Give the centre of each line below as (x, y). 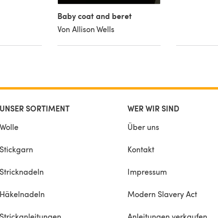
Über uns (143, 127)
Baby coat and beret (95, 16)
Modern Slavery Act (162, 194)
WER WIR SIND (153, 108)
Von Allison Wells (86, 29)
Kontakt (141, 149)
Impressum (147, 171)
